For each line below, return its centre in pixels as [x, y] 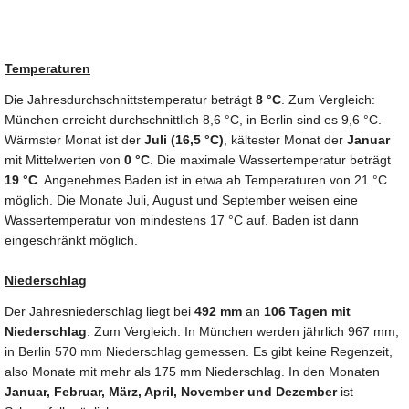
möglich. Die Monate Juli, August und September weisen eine [181, 200]
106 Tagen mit [307, 312]
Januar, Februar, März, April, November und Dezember [171, 392]
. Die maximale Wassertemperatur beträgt [270, 160]
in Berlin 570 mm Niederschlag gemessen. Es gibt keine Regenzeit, [199, 352]
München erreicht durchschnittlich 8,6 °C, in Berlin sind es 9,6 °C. [193, 120]
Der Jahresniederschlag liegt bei [100, 312]
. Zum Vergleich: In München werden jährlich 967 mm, [243, 332]
